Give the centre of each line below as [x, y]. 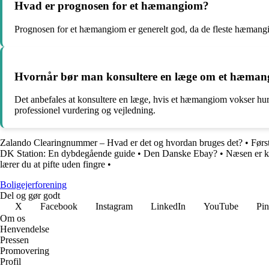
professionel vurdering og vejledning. [85, 110]
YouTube [221, 207]
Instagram [114, 207]
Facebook [59, 207]
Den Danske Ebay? [180, 154]
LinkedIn [168, 207]
